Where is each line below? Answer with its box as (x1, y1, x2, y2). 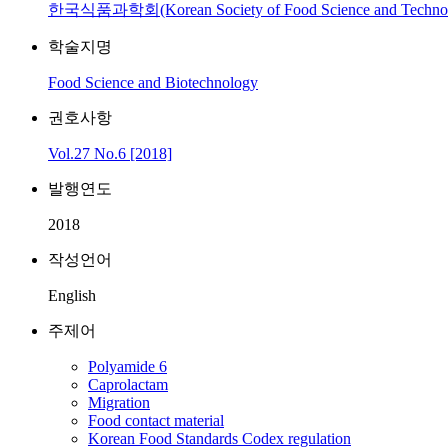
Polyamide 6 (88, 358, 167, 375)
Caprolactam (88, 376, 168, 393)
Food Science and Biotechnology (48, 74, 258, 91)
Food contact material (88, 412, 224, 429)
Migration (88, 394, 150, 411)
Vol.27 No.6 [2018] (48, 145, 172, 162)
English (48, 287, 96, 304)
